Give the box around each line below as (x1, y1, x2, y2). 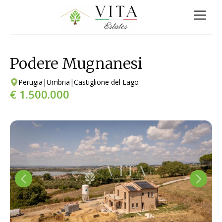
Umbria (47, 77, 70, 87)
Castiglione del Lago (74, 77, 139, 87)
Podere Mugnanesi (10, 54, 143, 73)
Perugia (18, 77, 43, 87)
